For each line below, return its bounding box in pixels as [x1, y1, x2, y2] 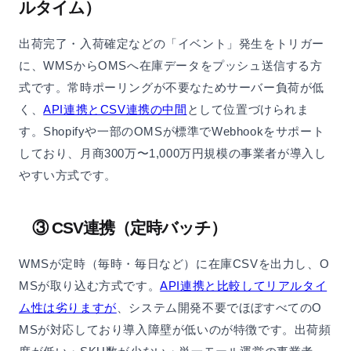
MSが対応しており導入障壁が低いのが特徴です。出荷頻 [19, 323, 331, 337]
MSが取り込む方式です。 [19, 279, 161, 293]
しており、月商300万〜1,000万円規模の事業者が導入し [19, 147, 327, 161]
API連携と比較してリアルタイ [160, 279, 327, 293]
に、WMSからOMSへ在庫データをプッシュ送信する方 [19, 59, 323, 73]
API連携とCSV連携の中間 [43, 103, 187, 117]
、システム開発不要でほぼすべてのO [116, 301, 323, 315]
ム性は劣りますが [19, 301, 117, 315]
